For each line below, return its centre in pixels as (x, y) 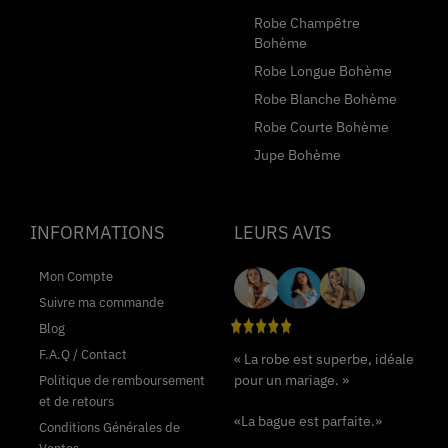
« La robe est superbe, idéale (324, 359)
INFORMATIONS (97, 233)
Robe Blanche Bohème (325, 99)
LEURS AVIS (282, 233)
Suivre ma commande (101, 303)
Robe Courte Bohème (321, 127)
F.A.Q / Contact (83, 355)
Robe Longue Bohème (323, 71)
